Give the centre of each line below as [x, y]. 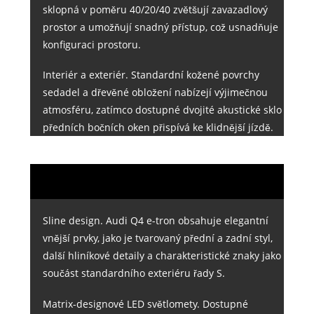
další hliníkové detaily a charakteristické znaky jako [162, 256]
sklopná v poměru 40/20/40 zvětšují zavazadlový [155, 10]
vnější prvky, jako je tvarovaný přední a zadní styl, [157, 238]
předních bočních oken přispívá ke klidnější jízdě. [158, 128]
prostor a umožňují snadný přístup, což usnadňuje [160, 27]
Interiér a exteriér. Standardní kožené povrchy [151, 75]
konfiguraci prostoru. [91, 45]
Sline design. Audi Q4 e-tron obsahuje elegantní [155, 221]
